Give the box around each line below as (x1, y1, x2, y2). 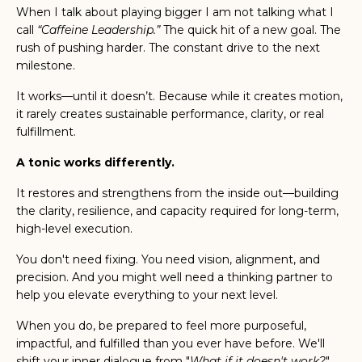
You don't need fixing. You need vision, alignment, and (16, 252, 320, 267)
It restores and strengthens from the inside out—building (16, 186, 339, 201)
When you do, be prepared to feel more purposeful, (16, 318, 306, 334)
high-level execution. (16, 221, 133, 237)
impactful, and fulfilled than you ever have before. (16, 336, 298, 351)
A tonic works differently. (16, 155, 175, 170)
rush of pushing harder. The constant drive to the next (16, 40, 320, 56)
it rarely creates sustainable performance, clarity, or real (16, 107, 324, 122)
